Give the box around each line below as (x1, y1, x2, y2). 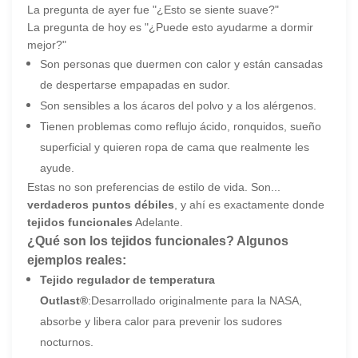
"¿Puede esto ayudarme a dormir (145, 20, 314, 34)
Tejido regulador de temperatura (40, 272, 216, 286)
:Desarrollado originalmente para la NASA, (88, 293, 303, 307)
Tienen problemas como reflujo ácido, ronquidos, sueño (40, 119, 322, 133)
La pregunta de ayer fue (27, 2, 153, 16)
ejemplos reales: (27, 252, 127, 267)
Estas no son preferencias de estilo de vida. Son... (27, 180, 281, 193)
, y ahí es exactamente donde (174, 197, 325, 211)
